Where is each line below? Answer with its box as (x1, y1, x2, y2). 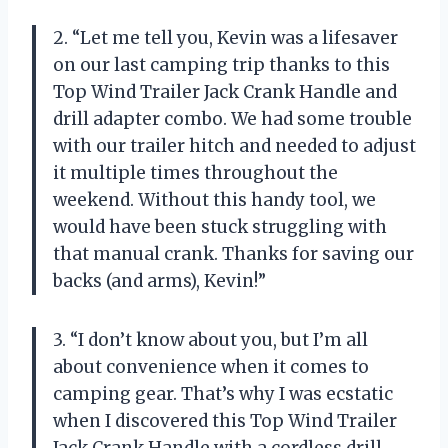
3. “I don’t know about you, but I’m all (53, 328, 368, 351)
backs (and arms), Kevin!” (53, 269, 266, 292)
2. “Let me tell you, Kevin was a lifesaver (53, 26, 398, 49)
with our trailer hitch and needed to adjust (53, 134, 416, 157)
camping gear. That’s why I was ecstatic (53, 382, 393, 405)
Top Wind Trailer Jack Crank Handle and (53, 80, 397, 103)
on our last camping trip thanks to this (53, 53, 390, 76)
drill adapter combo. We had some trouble (53, 107, 412, 130)
